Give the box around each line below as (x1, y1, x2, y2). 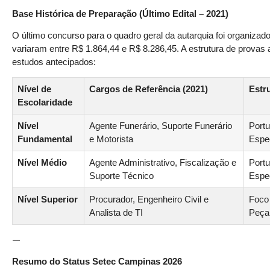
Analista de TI (89, 207, 143, 218)
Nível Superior (17, 194, 78, 204)
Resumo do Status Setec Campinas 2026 (12, 257, 182, 267)
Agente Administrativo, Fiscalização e (89, 157, 236, 168)
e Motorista (89, 134, 133, 144)
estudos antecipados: (12, 57, 96, 67)
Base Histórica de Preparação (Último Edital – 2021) (12, 8, 228, 19)
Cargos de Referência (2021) (89, 84, 208, 94)
